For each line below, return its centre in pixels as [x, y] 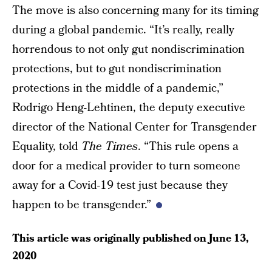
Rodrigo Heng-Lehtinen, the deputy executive [129, 108]
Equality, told [47, 147]
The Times [110, 147]
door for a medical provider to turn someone [126, 166]
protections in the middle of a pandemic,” [118, 88]
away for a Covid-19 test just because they [120, 185]
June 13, [229, 238]
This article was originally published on [110, 238]
